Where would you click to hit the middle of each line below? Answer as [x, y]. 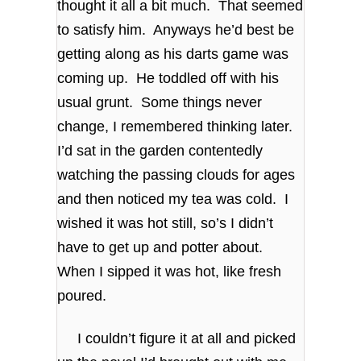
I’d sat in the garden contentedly [160, 150]
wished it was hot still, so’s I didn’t [166, 223]
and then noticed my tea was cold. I [173, 199]
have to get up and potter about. [162, 247]
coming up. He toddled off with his [168, 78]
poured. [82, 295]
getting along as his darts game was [173, 54]
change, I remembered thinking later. [177, 126]
